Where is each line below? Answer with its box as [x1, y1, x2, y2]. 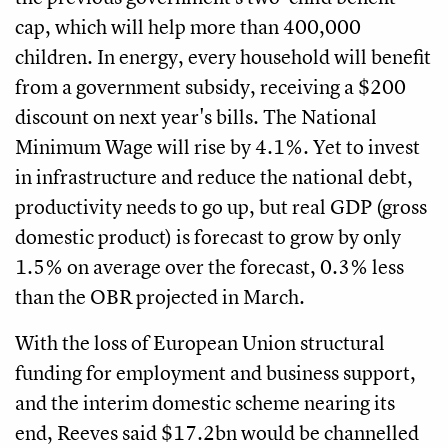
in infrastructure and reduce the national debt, [15, 162, 413, 190]
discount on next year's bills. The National [15, 102, 377, 130]
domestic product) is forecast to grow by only [15, 222, 401, 250]
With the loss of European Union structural [15, 328, 385, 356]
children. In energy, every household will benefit [15, 42, 431, 70]
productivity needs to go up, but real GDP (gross [15, 192, 427, 220]
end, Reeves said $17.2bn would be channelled [15, 418, 419, 446]
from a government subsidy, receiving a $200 [15, 72, 406, 100]
